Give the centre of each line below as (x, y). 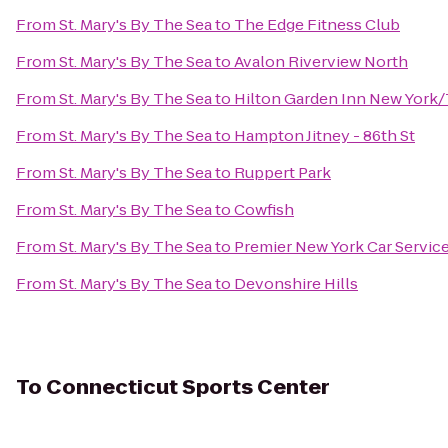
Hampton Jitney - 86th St (324, 135)
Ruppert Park (282, 172)
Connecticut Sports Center (188, 387)
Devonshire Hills (296, 283)
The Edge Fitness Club (317, 24)
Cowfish (264, 209)
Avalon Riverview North (321, 61)
